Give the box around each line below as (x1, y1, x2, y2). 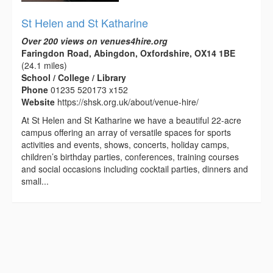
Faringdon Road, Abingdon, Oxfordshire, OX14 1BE (21, 46, 235, 59)
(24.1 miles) (21, 58, 67, 71)
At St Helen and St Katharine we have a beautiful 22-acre (21, 113, 241, 126)
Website (21, 95, 57, 108)
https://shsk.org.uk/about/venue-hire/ (57, 95, 199, 108)
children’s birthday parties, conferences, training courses (21, 150, 239, 163)
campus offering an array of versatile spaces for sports (21, 126, 231, 138)
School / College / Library (21, 71, 126, 83)
